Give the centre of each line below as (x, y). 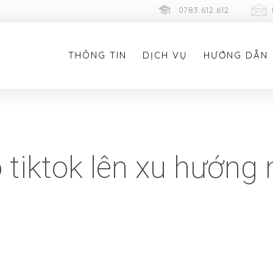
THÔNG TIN (97, 55)
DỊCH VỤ (165, 55)
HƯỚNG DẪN (236, 55)
